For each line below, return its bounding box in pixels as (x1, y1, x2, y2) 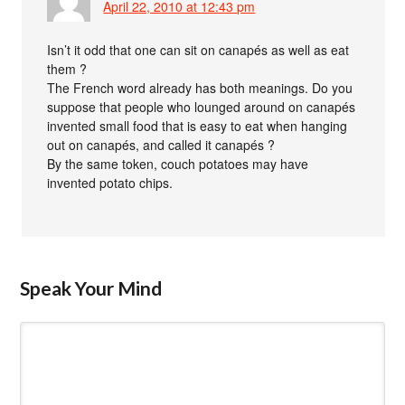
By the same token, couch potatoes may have (47, 155, 309, 174)
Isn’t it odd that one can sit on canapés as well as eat (47, 41, 350, 60)
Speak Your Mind (20, 277, 163, 300)
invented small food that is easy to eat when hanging (47, 117, 348, 136)
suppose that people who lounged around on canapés (47, 98, 356, 117)
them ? (47, 60, 88, 79)
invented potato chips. (47, 174, 174, 193)
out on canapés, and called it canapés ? (47, 136, 276, 155)
